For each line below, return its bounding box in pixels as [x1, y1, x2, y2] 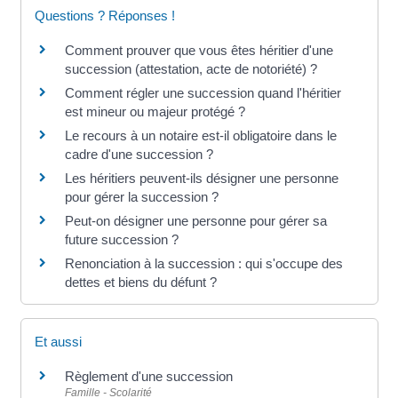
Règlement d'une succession [64, 368, 233, 384]
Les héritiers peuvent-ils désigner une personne [64, 170, 338, 186]
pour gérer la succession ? [64, 188, 219, 204]
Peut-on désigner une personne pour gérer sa [64, 212, 327, 228]
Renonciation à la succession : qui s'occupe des [64, 255, 343, 271]
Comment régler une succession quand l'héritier [64, 84, 341, 100]
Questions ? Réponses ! [34, 7, 175, 23]
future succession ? [64, 231, 179, 247]
